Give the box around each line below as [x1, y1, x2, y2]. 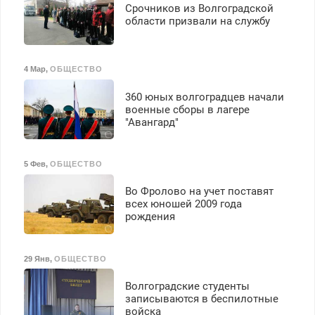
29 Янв [23, 254, 50, 263]
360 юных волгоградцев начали [124, 90, 284, 103]
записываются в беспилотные [124, 292, 278, 305]
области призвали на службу [124, 15, 270, 28]
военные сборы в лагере [124, 103, 250, 116]
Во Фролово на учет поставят [124, 185, 274, 198]
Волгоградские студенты [124, 279, 250, 292]
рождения [124, 210, 175, 224]
